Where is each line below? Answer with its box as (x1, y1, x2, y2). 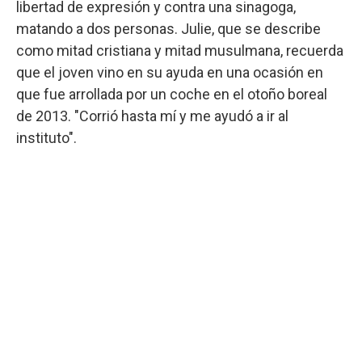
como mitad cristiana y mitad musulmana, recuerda (16, 42, 343, 59)
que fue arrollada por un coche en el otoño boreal (16, 86, 327, 103)
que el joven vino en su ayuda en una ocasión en (16, 64, 323, 81)
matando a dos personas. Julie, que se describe (16, 20, 321, 37)
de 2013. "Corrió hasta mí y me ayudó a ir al (16, 107, 288, 124)
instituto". (16, 129, 77, 146)
